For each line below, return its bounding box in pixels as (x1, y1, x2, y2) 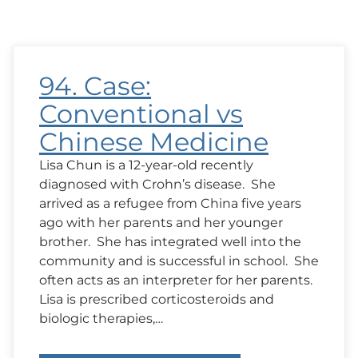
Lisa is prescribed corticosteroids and (39, 291, 274, 307)
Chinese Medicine (39, 125, 268, 157)
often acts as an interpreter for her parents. (39, 272, 312, 288)
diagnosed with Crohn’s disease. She (39, 176, 276, 192)
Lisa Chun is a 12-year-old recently (39, 157, 253, 173)
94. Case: (39, 70, 151, 101)
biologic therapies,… (39, 310, 163, 326)
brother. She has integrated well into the (39, 233, 301, 249)
